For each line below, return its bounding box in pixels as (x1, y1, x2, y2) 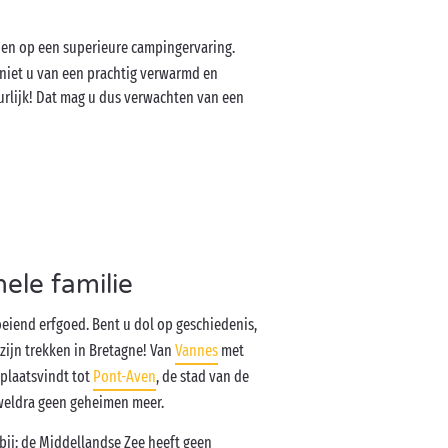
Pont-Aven (93, 367, 157, 386)
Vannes (175, 341, 219, 360)
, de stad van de (156, 367, 250, 386)
